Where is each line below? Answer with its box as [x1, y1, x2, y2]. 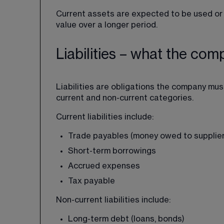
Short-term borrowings [68, 147, 156, 155]
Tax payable [68, 177, 115, 185]
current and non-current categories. [56, 94, 193, 102]
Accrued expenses [68, 162, 140, 170]
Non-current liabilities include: [56, 196, 170, 204]
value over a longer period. [56, 21, 157, 29]
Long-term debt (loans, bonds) [68, 215, 184, 223]
